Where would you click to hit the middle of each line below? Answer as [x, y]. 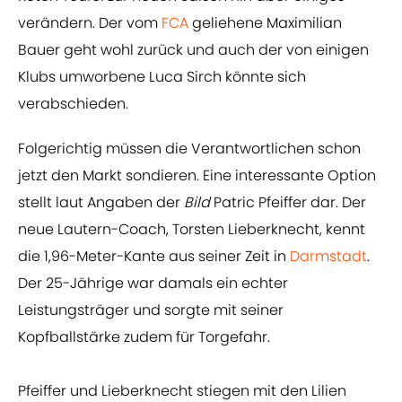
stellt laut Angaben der [101, 203]
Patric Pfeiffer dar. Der [288, 203]
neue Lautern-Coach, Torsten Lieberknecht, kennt [192, 230]
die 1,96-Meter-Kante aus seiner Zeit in [154, 257]
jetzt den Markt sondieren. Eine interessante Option [197, 176]
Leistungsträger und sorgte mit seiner [151, 310]
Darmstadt [328, 257]
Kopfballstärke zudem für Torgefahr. [144, 337]
